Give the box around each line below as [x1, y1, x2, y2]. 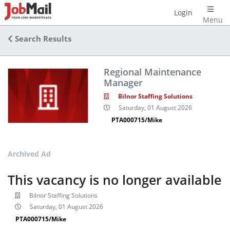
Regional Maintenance [103, 66, 201, 78]
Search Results [13, 33, 71, 44]
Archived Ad [8, 149, 51, 159]
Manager [103, 76, 143, 89]
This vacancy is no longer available [8, 171, 221, 188]
